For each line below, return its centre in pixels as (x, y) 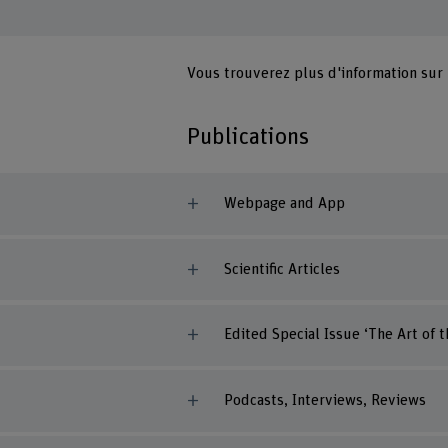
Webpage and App (284, 203)
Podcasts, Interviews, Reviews (324, 401)
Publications (248, 137)
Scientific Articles (281, 269)
